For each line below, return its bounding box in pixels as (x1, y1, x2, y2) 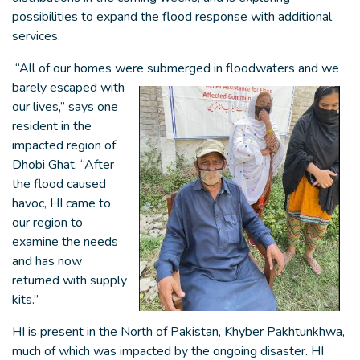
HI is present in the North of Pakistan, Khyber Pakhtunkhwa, (12, 323, 345, 341)
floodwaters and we (226, 59, 339, 77)
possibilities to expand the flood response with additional (12, 8, 332, 26)
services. (12, 27, 63, 45)
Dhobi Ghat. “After (12, 156, 114, 174)
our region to (12, 214, 83, 231)
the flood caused (12, 175, 106, 193)
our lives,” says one (12, 98, 118, 116)
